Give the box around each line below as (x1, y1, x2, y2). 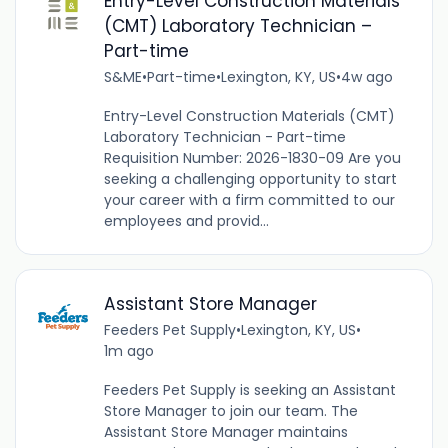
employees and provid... (103, 211, 269, 232)
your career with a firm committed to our (103, 190, 395, 211)
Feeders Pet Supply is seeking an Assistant (103, 379, 396, 400)
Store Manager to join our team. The (103, 400, 358, 421)
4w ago (340, 67, 393, 88)
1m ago (103, 340, 154, 361)
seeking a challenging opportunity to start (103, 169, 397, 190)
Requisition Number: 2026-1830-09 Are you (103, 148, 401, 169)
